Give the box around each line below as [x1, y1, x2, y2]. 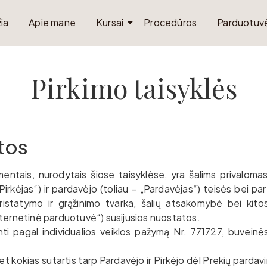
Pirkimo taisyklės [30, 70, 237, 105]
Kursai [96, 16, 124, 29]
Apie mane [29, 16, 76, 29]
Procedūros [144, 16, 197, 29]
